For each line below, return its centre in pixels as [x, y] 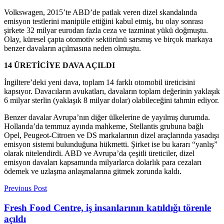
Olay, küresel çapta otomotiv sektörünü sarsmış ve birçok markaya [108, 39]
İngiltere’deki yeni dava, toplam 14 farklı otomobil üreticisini [99, 82]
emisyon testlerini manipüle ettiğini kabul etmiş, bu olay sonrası [103, 21]
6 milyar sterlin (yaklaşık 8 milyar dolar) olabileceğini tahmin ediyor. [111, 100]
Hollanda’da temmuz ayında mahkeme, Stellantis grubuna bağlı [104, 126]
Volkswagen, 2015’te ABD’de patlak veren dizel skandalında [100, 12]
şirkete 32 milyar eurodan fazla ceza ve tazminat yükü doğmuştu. [106, 30]
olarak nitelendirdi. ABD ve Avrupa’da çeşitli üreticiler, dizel [99, 153]
